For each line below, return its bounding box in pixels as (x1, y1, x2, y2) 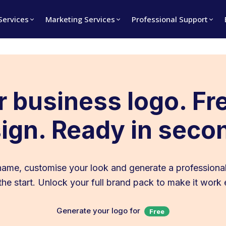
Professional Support (131, 14, 208, 24)
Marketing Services (45, 14, 115, 24)
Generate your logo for (56, 206, 142, 215)
